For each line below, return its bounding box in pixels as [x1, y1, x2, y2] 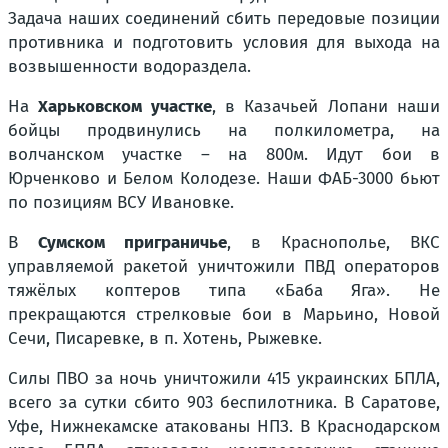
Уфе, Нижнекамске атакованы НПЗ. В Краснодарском [8, 416, 440, 438]
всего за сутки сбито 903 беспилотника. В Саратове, [8, 392, 440, 414]
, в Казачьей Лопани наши [211, 96, 441, 118]
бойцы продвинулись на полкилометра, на [8, 120, 440, 142]
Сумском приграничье [38, 232, 227, 254]
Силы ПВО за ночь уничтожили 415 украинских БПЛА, [8, 368, 440, 390]
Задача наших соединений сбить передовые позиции [8, 8, 440, 30]
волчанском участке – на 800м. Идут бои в [8, 144, 440, 166]
